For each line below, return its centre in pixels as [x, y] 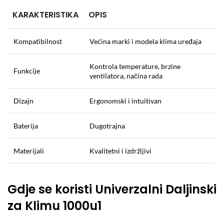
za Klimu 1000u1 [54, 205]
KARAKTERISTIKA [45, 14]
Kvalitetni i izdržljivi [120, 150]
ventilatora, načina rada [126, 75]
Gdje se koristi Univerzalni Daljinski [112, 189]
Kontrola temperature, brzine [135, 66]
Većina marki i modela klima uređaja [145, 41]
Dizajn [23, 100]
